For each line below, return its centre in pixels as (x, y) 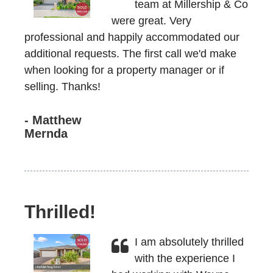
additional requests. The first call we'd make (130, 54)
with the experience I (185, 258)
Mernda (46, 133)
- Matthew (53, 120)
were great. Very (151, 21)
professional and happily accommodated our (132, 37)
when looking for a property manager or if (124, 70)
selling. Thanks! (62, 87)
